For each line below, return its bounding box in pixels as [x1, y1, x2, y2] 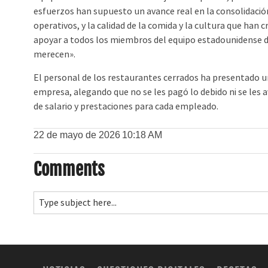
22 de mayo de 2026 [33, 129, 121, 140]
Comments [33, 159, 105, 181]
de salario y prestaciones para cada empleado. [33, 100, 219, 112]
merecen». [33, 48, 76, 61]
